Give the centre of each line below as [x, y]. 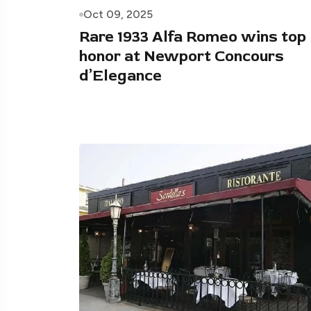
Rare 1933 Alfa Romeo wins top [193, 36]
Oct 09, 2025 [118, 14]
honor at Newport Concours [182, 56]
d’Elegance [120, 75]
